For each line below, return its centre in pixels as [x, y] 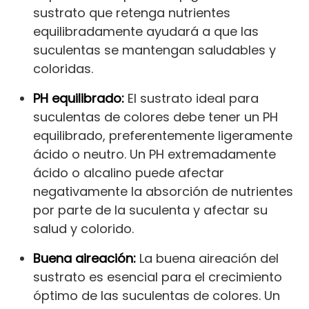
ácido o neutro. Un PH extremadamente [154, 154]
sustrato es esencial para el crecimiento [158, 277]
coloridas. [63, 69]
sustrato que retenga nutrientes [132, 13]
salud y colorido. [83, 229]
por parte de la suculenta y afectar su [150, 210]
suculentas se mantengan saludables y [154, 50]
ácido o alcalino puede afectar [129, 173]
